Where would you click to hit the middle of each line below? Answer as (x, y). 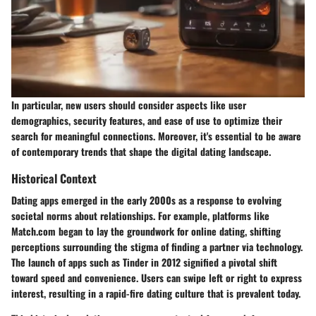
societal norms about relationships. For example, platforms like (140, 215)
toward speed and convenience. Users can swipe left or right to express (157, 277)
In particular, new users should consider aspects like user (129, 104)
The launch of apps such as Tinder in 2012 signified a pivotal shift (144, 262)
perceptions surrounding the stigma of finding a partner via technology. (157, 246)
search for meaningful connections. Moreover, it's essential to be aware (156, 135)
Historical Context (54, 178)
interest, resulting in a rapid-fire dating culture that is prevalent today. (156, 293)
